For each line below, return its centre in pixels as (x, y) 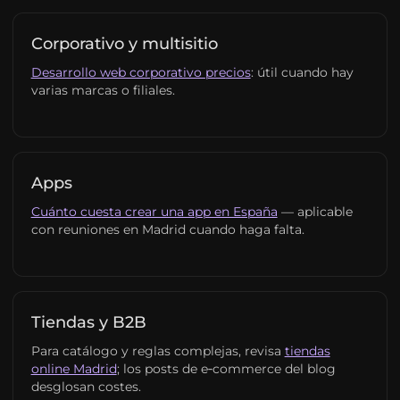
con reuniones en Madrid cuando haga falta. (167, 229)
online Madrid (74, 369)
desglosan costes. (86, 387)
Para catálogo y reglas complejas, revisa (158, 351)
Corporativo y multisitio (124, 44)
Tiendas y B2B (88, 322)
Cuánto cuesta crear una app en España (154, 212)
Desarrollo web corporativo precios (141, 72)
